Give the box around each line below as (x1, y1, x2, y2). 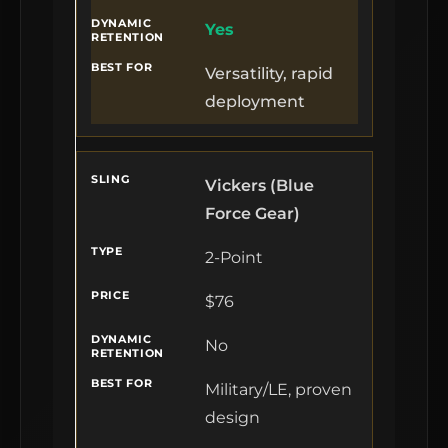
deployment (205, 92, 305, 111)
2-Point (205, 248, 263, 267)
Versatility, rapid (205, 64, 333, 83)
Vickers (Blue (205, 176, 314, 195)
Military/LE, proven (205, 380, 352, 399)
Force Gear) (205, 204, 300, 223)
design (205, 408, 260, 427)
